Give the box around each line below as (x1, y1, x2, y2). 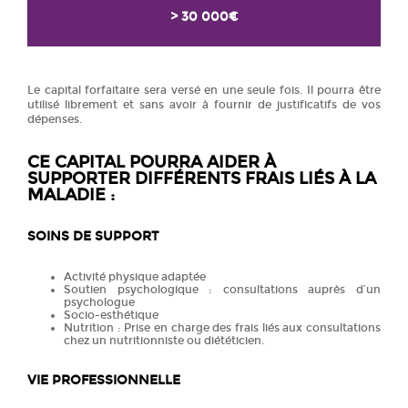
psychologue (64, 295, 135, 309)
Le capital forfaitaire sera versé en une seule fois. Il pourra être (27, 83, 381, 97)
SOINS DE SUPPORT (27, 228, 158, 244)
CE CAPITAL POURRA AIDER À (27, 151, 276, 172)
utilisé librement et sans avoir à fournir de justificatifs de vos (27, 97, 381, 111)
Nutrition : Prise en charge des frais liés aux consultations (64, 321, 381, 334)
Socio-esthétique (64, 308, 158, 321)
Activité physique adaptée (64, 270, 206, 283)
